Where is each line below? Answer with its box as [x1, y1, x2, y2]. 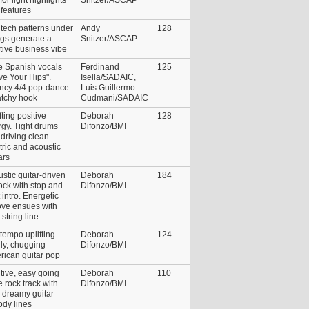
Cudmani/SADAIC [81, 92, 148, 103]
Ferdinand [81, 61, 119, 72]
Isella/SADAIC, [81, 72, 136, 82]
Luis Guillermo [81, 82, 135, 92]
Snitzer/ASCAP [81, 33, 137, 43]
